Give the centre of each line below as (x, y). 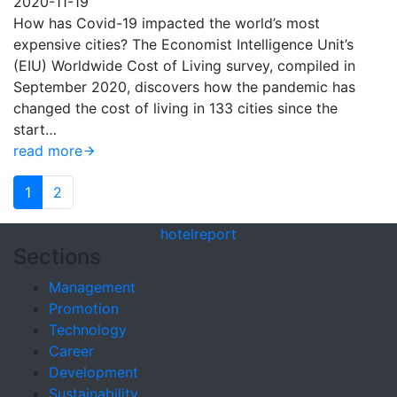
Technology (88, 330)
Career (71, 351)
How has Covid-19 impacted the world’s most (167, 23)
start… (35, 129)
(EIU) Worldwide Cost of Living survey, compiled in (184, 66)
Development (93, 372)
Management (92, 287)
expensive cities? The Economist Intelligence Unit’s (183, 44)
